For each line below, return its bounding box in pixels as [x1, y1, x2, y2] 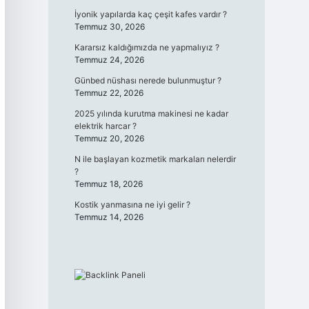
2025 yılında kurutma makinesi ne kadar [74, 108, 228, 119]
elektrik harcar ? [74, 121, 137, 131]
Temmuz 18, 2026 [74, 179, 143, 189]
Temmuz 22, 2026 [74, 88, 143, 98]
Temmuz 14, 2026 [74, 212, 143, 222]
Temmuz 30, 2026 [74, 21, 145, 32]
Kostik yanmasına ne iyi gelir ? [74, 199, 190, 210]
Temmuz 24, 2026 [74, 54, 144, 65]
